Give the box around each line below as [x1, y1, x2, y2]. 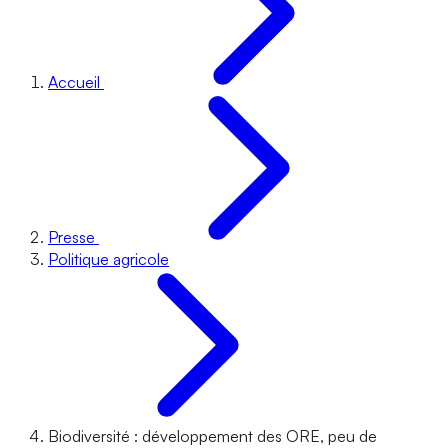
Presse [48, 227, 95, 247]
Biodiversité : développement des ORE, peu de [48, 426, 377, 446]
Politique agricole [48, 249, 169, 269]
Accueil [48, 72, 100, 92]
